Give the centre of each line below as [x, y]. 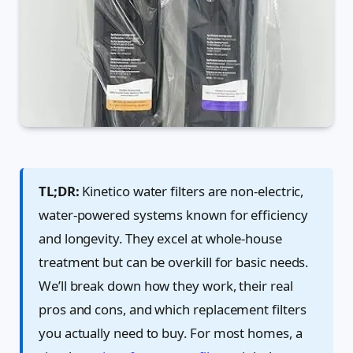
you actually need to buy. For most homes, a [171, 333]
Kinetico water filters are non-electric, [191, 191]
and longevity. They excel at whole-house [160, 238]
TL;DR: [59, 191]
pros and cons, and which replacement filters [173, 309]
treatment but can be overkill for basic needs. [174, 262]
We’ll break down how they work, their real [166, 285]
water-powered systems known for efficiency [173, 214]
